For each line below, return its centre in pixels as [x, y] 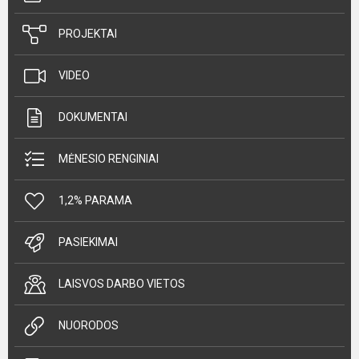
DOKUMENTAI [93, 117]
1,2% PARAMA [95, 200]
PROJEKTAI [88, 34]
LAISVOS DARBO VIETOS [122, 284]
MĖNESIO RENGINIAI [109, 159]
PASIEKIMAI [88, 242]
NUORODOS [89, 325]
